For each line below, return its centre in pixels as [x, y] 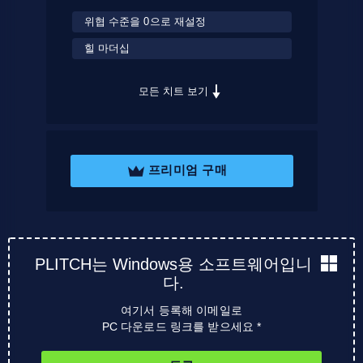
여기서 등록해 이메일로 [181, 310]
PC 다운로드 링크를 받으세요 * [181, 326]
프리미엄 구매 [187, 170]
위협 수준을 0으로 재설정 [145, 21]
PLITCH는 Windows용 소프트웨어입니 [173, 264]
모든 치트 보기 [173, 91]
